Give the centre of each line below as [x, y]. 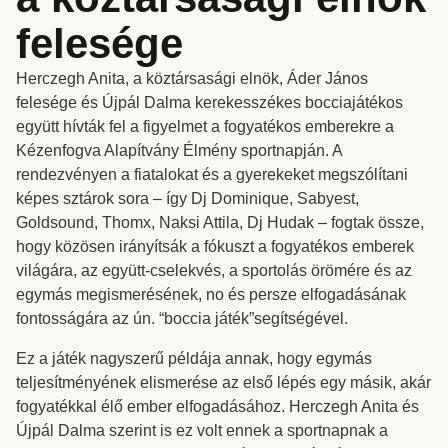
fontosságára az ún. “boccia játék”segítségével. [182, 318]
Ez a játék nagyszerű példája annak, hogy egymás [194, 358]
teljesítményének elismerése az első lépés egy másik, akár [223, 382]
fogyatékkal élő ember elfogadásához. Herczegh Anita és [217, 406]
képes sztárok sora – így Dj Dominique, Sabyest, [187, 198]
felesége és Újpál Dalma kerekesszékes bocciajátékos [209, 102]
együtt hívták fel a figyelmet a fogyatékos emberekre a [205, 126]
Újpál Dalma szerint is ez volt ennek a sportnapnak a [202, 430]
